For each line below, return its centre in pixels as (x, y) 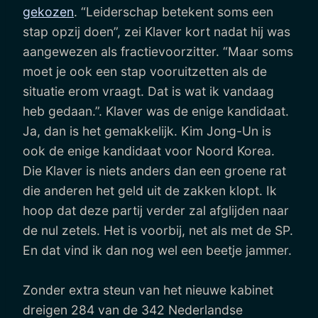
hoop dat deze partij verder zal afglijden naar (156, 210)
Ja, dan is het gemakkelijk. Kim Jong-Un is (147, 131)
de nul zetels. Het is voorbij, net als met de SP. (158, 230)
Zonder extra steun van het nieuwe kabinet (148, 290)
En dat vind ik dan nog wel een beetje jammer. (157, 250)
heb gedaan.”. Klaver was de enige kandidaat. (156, 111)
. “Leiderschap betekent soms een (174, 11)
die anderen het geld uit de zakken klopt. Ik (150, 190)
